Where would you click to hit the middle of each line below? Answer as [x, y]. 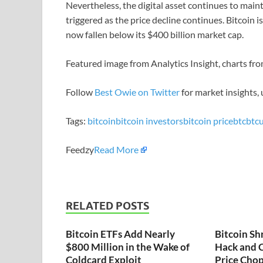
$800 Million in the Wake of [128, 247]
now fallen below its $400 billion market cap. [155, 34]
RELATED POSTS [107, 205]
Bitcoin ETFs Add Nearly [120, 234]
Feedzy [80, 149]
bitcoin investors [149, 120]
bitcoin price [208, 120]
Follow [80, 92]
